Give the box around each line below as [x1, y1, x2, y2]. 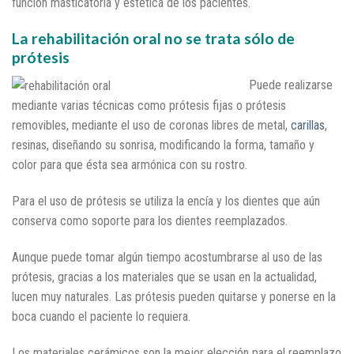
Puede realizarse [249, 77, 333, 92]
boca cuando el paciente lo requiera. [12, 308, 190, 324]
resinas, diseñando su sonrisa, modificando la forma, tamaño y [12, 137, 314, 153]
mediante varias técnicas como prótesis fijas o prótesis [12, 98, 286, 114]
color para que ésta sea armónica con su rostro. [12, 157, 247, 173]
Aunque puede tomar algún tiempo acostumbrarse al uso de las [12, 249, 322, 265]
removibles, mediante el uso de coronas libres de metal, [12, 118, 291, 134]
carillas [291, 118, 325, 134]
